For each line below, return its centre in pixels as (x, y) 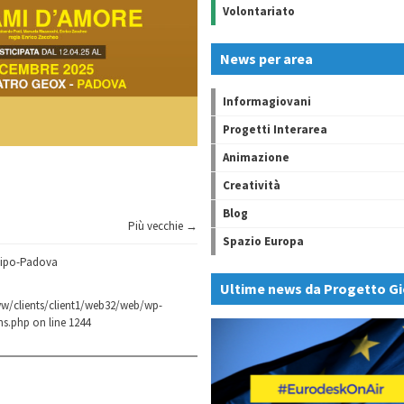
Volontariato (259, 11)
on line (49, 323)
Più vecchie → (163, 226)
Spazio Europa (263, 241)
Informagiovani (267, 101)
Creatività (252, 185)
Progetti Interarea (275, 129)
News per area (266, 59)
